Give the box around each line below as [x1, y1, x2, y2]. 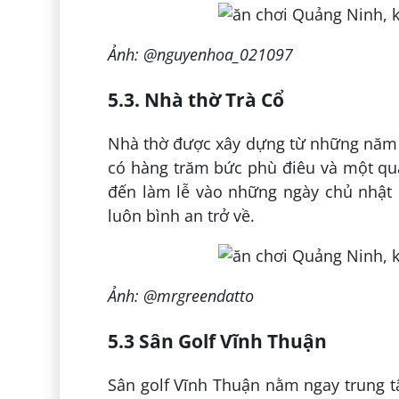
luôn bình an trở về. [107, 205, 255, 227]
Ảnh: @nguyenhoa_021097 [107, 44, 293, 66]
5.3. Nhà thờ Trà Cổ [107, 86, 284, 113]
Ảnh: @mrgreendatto [107, 285, 254, 307]
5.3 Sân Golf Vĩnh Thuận [107, 328, 327, 354]
